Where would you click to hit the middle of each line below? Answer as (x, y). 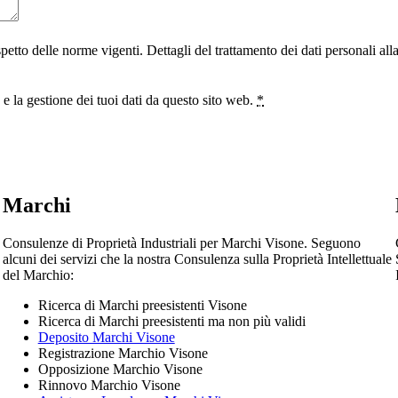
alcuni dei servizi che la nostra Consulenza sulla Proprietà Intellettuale (197, 259)
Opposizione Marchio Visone (120, 370)
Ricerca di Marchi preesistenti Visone (142, 306)
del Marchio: (38, 275)
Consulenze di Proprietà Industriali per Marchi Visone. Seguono (181, 243)
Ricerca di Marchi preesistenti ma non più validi (171, 322)
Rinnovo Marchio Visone (109, 386)
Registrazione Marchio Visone (123, 354)
